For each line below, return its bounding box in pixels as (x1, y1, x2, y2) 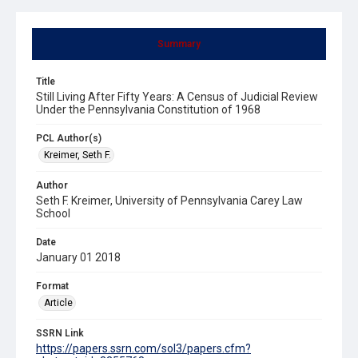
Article (44, 296, 73, 308)
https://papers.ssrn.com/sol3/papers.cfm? (36, 341, 251, 355)
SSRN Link (36, 327, 84, 339)
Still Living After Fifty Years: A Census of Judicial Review (36, 89, 318, 103)
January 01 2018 (36, 250, 121, 264)
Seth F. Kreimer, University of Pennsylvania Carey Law (36, 193, 303, 207)
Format (36, 280, 69, 292)
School (36, 206, 70, 220)
